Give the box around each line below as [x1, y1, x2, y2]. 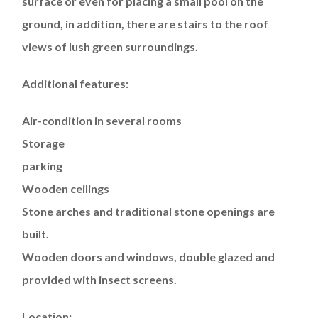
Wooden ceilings [22, 182, 109, 196]
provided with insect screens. [22, 273, 177, 287]
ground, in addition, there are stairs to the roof [22, 17, 268, 31]
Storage [22, 136, 65, 150]
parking [22, 159, 62, 173]
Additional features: [22, 77, 128, 91]
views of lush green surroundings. [22, 40, 198, 54]
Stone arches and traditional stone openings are [22, 204, 275, 219]
